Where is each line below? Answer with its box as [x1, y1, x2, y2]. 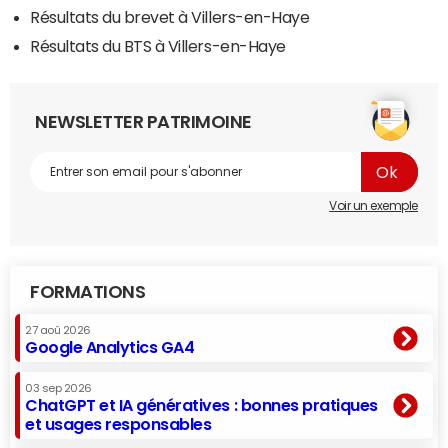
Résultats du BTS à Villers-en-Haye [30, 38, 286, 55]
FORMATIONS [30, 283, 146, 302]
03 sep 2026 [25, 383, 92, 395]
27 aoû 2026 [25, 325, 91, 337]
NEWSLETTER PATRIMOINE [35, 113, 252, 132]
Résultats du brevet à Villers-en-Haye [30, 9, 310, 26]
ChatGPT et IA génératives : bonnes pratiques [25, 397, 378, 414]
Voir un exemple [329, 200, 418, 213]
